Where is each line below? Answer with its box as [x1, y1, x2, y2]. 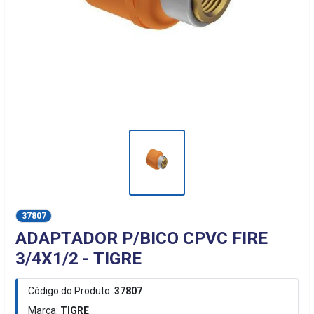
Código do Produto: [28, 285, 113, 296]
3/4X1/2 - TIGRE [15, 247, 142, 268]
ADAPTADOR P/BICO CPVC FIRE [15, 227, 268, 248]
